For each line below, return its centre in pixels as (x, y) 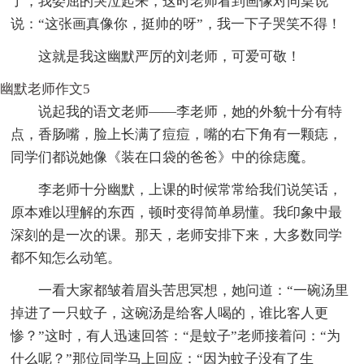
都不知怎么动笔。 (66, 258)
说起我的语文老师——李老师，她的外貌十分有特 (191, 111)
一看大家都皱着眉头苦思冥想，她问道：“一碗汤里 (194, 290)
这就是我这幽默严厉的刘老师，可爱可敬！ (170, 56)
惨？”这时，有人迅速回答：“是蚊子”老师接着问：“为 (176, 336)
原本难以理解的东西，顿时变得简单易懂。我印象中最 (177, 212)
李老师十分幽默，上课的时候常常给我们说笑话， (191, 189)
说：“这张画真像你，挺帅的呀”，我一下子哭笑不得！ (176, 24)
